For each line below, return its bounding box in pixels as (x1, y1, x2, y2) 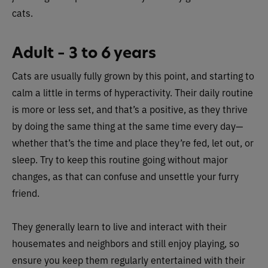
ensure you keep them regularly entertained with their (12, 253, 245, 266)
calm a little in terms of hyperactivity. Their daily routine (12, 86, 253, 99)
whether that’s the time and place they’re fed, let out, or (12, 136, 254, 149)
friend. (12, 186, 39, 199)
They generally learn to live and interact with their (12, 220, 227, 233)
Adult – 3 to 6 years (12, 42, 156, 63)
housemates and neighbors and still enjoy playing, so (12, 236, 239, 249)
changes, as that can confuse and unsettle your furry (12, 169, 239, 182)
